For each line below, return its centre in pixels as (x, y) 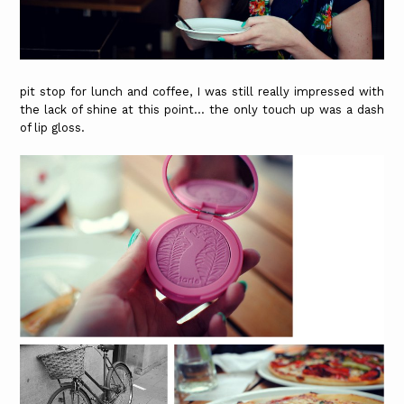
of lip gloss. (53, 127)
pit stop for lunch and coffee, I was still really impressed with (202, 91)
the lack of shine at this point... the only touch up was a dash (202, 109)
